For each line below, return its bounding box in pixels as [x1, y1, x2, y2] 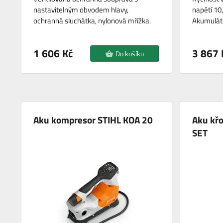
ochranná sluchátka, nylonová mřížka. [33, 15, 153, 27]
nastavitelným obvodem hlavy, [33, 4, 129, 16]
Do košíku [115, 48, 144, 59]
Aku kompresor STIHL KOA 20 [33, 112, 153, 127]
